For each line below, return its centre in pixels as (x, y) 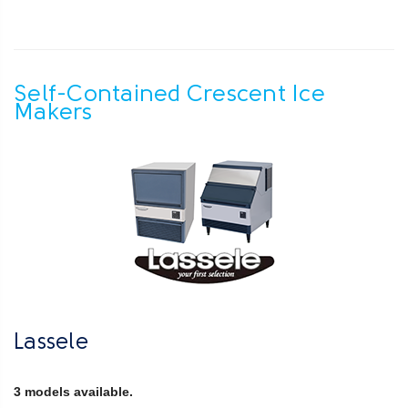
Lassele (51, 344)
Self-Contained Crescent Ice (169, 96)
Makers (53, 114)
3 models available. (75, 392)
